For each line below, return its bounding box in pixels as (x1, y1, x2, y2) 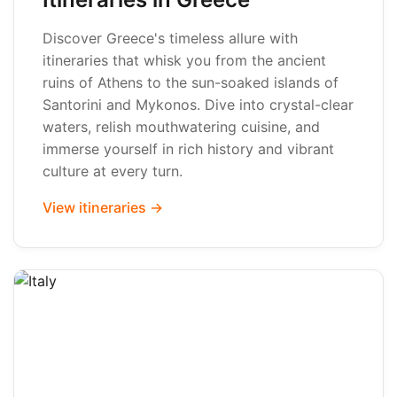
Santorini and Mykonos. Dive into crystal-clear (43, 96, 354, 113)
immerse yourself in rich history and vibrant (43, 140, 334, 158)
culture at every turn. (43, 162, 183, 180)
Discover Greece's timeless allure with (43, 29, 298, 47)
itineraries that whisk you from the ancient (43, 51, 326, 69)
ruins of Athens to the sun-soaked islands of (43, 74, 339, 91)
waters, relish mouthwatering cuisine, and (43, 118, 320, 136)
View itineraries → (43, 198, 163, 216)
